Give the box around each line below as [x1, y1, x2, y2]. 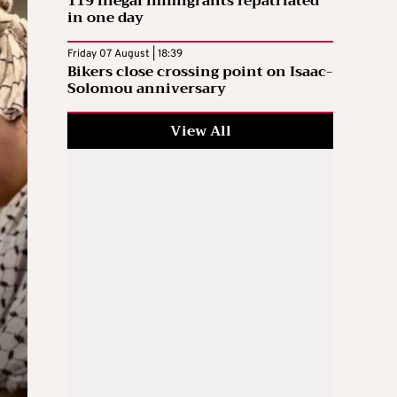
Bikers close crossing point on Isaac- [67, 59, 332, 85]
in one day [67, 5, 144, 31]
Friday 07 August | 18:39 [67, 47, 183, 62]
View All [169, 119, 231, 144]
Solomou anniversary [67, 76, 226, 102]
